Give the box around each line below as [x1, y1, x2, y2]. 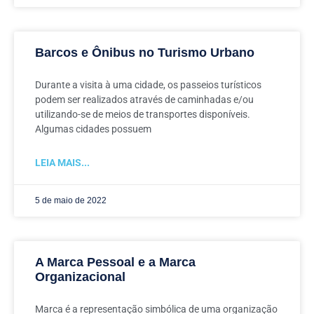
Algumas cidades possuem [35, 123, 151, 135]
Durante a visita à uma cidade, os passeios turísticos [35, 79, 261, 90]
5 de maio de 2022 [35, 196, 107, 205]
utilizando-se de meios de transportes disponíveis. [35, 109, 250, 120]
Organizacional [35, 270, 125, 284]
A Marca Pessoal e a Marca [35, 255, 196, 269]
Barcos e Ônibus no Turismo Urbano [35, 46, 254, 60]
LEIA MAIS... [35, 157, 90, 168]
